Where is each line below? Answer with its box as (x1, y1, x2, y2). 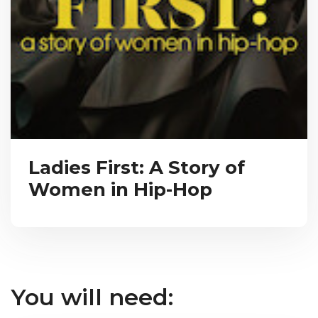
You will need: (11, 283, 173, 311)
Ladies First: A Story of (28, 155, 245, 179)
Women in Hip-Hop (28, 177, 212, 201)
